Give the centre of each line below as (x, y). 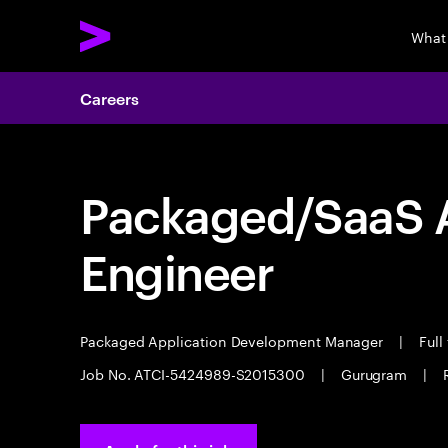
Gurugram (374, 373)
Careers (109, 98)
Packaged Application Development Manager (234, 340)
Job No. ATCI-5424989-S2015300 (194, 373)
